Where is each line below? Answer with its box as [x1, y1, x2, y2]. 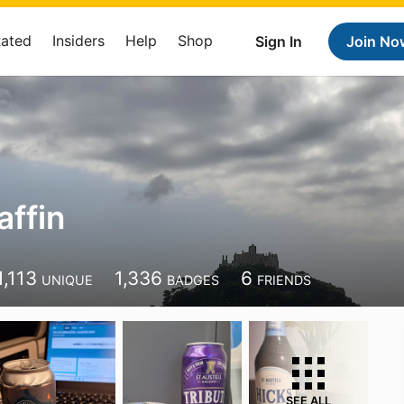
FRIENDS [257, 272, 312, 288]
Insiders [52, 32, 105, 50]
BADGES [167, 272, 220, 288]
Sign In [255, 32, 302, 50]
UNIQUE [41, 272, 94, 288]
